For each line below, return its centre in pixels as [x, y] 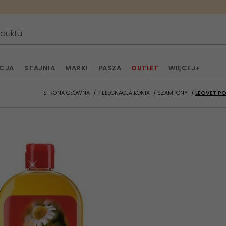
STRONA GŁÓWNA [67, 93]
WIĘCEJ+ [184, 68]
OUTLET [145, 68]
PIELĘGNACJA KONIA [124, 93]
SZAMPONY [173, 93]
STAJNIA [39, 68]
